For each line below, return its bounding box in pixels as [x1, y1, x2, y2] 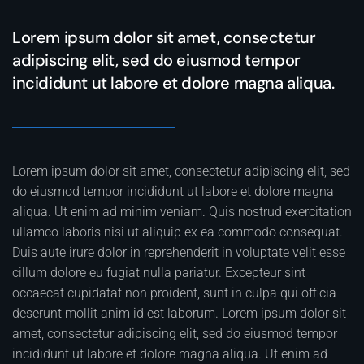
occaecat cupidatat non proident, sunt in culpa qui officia [12, 285, 336, 301]
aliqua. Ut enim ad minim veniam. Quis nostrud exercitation [12, 204, 352, 219]
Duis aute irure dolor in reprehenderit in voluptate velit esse [12, 245, 345, 260]
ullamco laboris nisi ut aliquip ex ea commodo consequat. [12, 224, 343, 240]
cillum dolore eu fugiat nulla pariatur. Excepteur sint [12, 265, 305, 280]
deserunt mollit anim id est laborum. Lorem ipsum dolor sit [12, 305, 346, 321]
